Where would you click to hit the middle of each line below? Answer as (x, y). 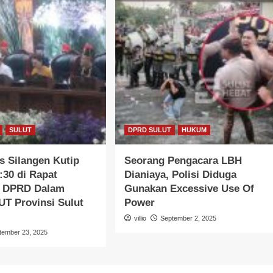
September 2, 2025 (188, 218)
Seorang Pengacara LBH (183, 160)
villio (140, 218)
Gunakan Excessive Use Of (189, 188)
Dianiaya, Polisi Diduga (180, 174)
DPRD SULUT (149, 129)
